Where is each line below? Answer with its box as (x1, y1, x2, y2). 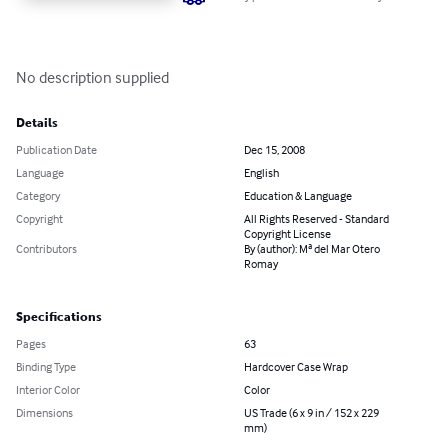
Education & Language (244, 188, 352, 204)
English (244, 165, 279, 181)
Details (16, 116, 58, 131)
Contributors (16, 241, 77, 257)
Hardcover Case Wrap (244, 359, 348, 375)
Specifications (16, 310, 102, 325)
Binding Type (16, 359, 76, 375)
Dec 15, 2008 (244, 142, 305, 158)
